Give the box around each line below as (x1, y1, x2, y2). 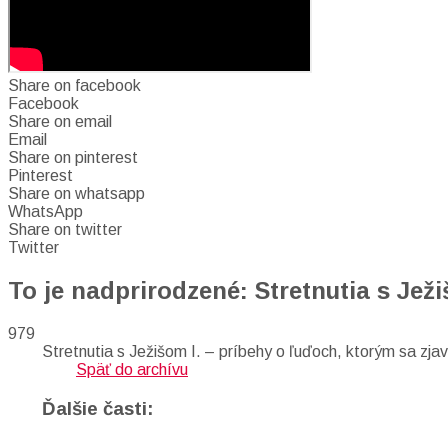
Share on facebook (8, 77, 141, 94)
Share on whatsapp (8, 185, 145, 202)
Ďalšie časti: (42, 397, 154, 419)
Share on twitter (8, 221, 122, 238)
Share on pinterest (8, 149, 138, 166)
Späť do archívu (76, 360, 188, 378)
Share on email (8, 113, 112, 130)
